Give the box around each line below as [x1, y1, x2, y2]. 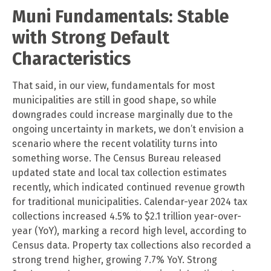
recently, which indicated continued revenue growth [12, 181, 245, 193]
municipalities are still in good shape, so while [12, 94, 217, 106]
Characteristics [12, 48, 131, 70]
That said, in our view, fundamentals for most [12, 79, 215, 91]
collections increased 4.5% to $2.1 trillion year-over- [12, 210, 241, 222]
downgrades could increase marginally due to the [12, 108, 233, 120]
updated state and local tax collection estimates [12, 166, 227, 178]
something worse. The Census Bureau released [12, 152, 221, 164]
